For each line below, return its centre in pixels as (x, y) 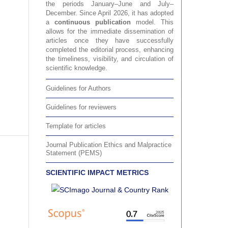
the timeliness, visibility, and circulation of (110, 59)
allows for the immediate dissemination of (110, 32)
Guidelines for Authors (78, 89)
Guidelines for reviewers (81, 107)
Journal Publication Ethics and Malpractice (109, 145)
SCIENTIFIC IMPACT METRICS (97, 173)
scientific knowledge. (77, 68)
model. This (152, 22)
